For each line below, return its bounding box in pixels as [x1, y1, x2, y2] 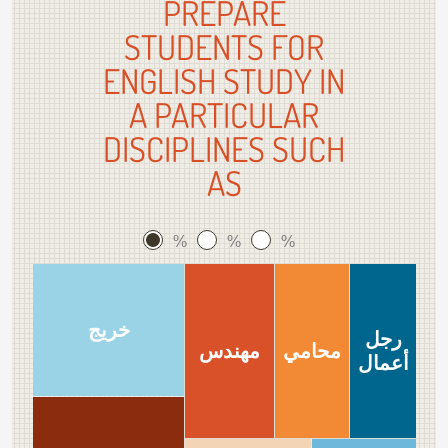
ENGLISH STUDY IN [103, 59, 345, 102]
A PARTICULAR [129, 93, 319, 136]
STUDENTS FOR [124, 25, 324, 68]
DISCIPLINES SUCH [103, 127, 345, 170]
